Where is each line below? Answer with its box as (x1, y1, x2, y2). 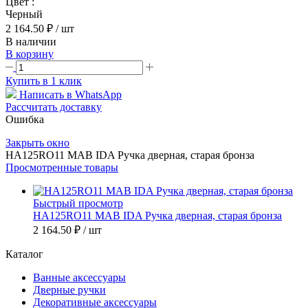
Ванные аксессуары (33, 271, 126, 283)
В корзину (5, 47, 54, 60)
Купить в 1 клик (5, 74, 82, 87)
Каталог (5, 247, 43, 260)
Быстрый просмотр (33, 197, 123, 209)
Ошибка (5, 113, 44, 125)
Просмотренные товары (5, 161, 118, 173)
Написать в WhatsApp (19, 88, 122, 100)
